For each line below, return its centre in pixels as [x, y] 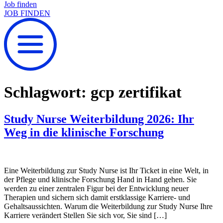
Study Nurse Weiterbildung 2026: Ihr [99, 119]
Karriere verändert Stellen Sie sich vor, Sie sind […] [85, 215]
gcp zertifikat [136, 92]
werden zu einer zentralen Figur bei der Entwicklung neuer [96, 188]
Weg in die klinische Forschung [84, 132]
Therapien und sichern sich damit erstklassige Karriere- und [97, 197]
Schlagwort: [47, 92]
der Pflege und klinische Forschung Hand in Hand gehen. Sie [100, 179]
